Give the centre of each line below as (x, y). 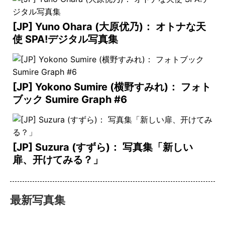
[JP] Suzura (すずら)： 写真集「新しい (103, 147)
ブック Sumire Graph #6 (70, 99)
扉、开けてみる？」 (58, 160)
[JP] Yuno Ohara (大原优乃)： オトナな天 (109, 27)
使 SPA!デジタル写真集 (65, 39)
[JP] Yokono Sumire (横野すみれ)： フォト (112, 87)
